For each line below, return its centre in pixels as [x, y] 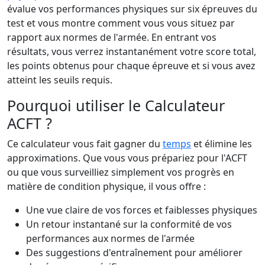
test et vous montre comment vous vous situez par [121, 23]
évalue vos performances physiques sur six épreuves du [132, 9]
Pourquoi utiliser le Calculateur [116, 105]
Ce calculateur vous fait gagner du [85, 144]
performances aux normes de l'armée [110, 238]
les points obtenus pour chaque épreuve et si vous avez [131, 66]
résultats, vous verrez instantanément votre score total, [132, 51]
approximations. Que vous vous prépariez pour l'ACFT [127, 158]
